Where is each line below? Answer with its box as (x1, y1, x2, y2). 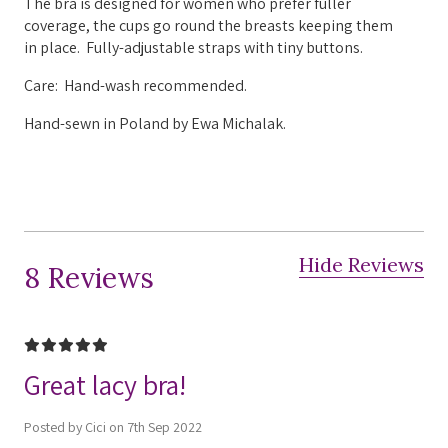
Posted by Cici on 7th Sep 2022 (24, 417, 202, 436)
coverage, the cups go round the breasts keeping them (24, 14, 393, 36)
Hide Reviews (299, 251, 424, 277)
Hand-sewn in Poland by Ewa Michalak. (24, 112, 289, 134)
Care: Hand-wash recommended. (24, 74, 247, 96)
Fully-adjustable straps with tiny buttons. (86, 36, 363, 58)
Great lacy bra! (24, 365, 187, 403)
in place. (24, 36, 86, 58)
